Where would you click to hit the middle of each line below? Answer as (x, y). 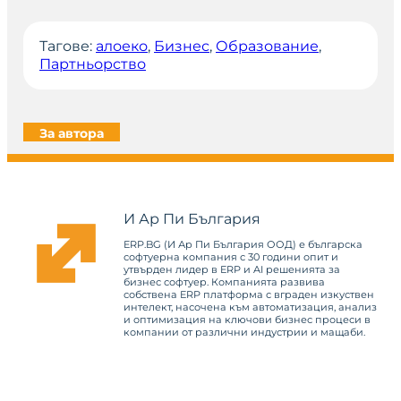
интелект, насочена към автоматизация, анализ (250, 307)
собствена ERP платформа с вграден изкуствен (249, 295)
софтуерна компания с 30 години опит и (231, 257)
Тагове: (68, 46)
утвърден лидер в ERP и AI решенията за (232, 270)
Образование (267, 46)
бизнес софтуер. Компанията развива (224, 282)
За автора (72, 133)
